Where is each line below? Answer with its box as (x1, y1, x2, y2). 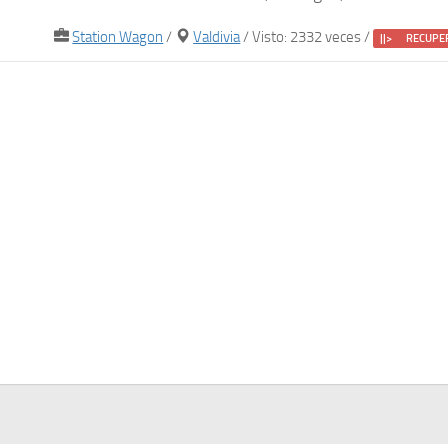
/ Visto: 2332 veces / (240, 28, 374, 46)
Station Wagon (72, 28, 164, 46)
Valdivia (193, 28, 241, 46)
